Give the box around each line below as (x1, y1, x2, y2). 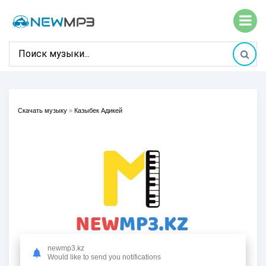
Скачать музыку (18, 107, 67, 114)
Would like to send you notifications (47, 252, 161, 261)
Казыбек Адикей (74, 107, 122, 114)
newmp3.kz (47, 243, 84, 252)
